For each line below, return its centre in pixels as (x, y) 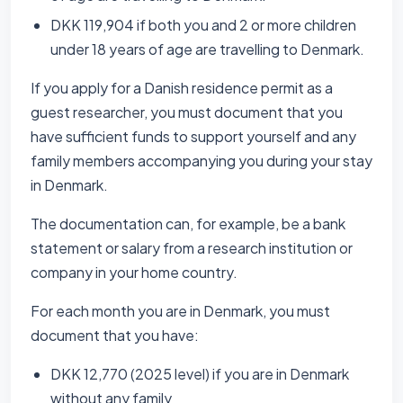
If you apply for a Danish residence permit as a (182, 88)
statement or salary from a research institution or (192, 248)
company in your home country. (134, 272)
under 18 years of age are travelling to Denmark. (207, 49)
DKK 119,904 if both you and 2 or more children (203, 25)
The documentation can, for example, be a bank (188, 224)
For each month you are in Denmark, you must (180, 311)
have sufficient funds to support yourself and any (193, 136)
